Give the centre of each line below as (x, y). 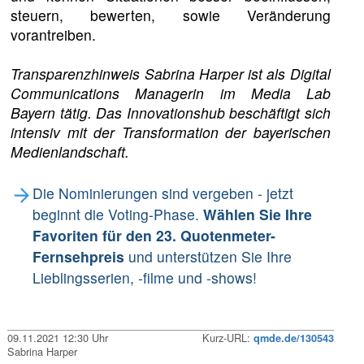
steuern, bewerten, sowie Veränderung (171, 15)
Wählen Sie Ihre (257, 214)
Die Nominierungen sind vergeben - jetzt (162, 193)
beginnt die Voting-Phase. (117, 214)
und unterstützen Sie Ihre (208, 257)
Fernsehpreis (78, 257)
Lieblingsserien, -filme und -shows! (144, 278)
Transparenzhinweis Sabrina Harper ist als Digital (171, 73)
